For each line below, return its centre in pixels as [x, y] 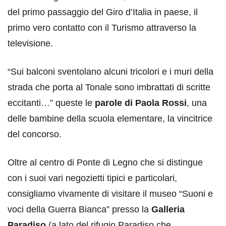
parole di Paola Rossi [141, 103]
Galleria [168, 210]
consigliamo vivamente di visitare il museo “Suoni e [110, 194]
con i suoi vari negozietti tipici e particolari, [92, 178]
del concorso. [35, 134]
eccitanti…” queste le [51, 103]
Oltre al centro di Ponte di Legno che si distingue [105, 163]
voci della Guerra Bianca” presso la [79, 210]
